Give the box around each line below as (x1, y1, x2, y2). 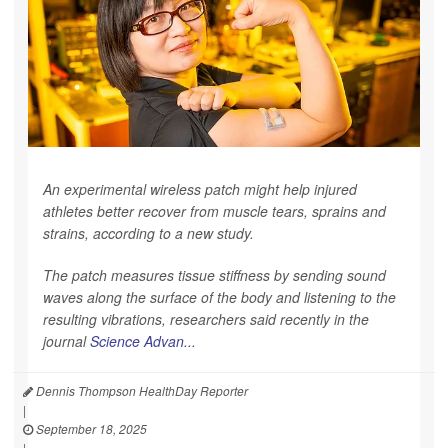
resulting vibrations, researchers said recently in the (43, 308, 369, 329)
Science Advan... (90, 330, 196, 351)
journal (43, 330, 90, 351)
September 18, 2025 (33, 419, 147, 437)
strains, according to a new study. (43, 222, 254, 243)
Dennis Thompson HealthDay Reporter (33, 381, 248, 399)
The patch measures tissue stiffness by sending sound (43, 264, 386, 285)
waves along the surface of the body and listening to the (43, 286, 396, 307)
